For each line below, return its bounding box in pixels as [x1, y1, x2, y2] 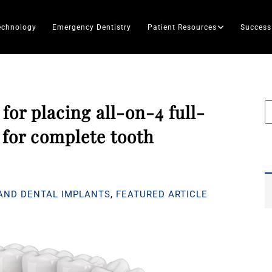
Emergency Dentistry [52, 22, 132, 32]
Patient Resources [148, 22, 217, 32]
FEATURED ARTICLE [116, 189, 208, 200]
